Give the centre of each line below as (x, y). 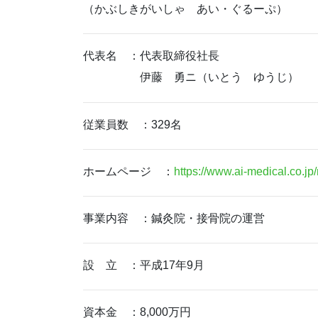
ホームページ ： (128, 171)
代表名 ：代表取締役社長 (151, 56)
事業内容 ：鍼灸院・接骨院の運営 (174, 218)
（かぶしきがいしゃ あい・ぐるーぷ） (185, 9)
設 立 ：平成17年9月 (144, 265)
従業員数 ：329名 (132, 124)
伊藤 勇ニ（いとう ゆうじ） (191, 77)
